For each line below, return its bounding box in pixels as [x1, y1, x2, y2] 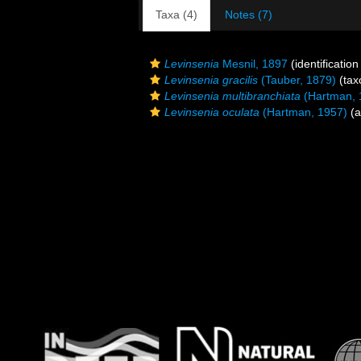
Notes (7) [225, 8, 272, 21]
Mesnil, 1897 [219, 57, 288, 70]
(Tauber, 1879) [258, 73, 336, 86]
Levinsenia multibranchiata [164, 89, 301, 102]
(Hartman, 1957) [259, 106, 347, 118]
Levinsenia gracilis [164, 73, 258, 86]
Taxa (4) [156, 8, 197, 21]
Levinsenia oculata [164, 106, 259, 118]
